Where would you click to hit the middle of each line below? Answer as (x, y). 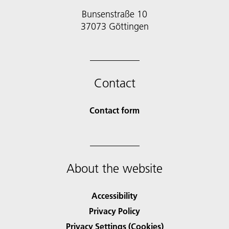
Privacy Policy (114, 211)
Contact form (114, 110)
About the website (114, 169)
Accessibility (114, 196)
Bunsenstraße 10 (114, 14)
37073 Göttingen (114, 27)
